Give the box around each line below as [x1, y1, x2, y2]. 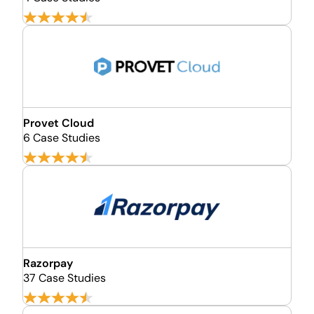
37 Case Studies [23, 271, 106, 285]
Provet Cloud [23, 116, 94, 130]
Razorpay [23, 256, 73, 271]
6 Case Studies [23, 130, 100, 145]
